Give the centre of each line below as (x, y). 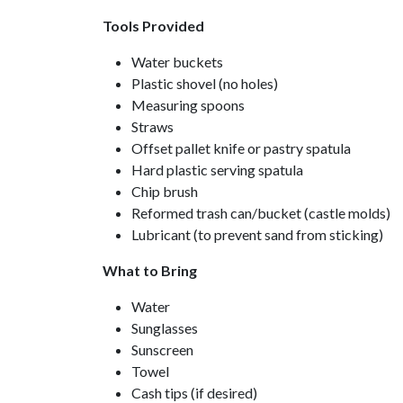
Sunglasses (166, 328)
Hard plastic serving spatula (217, 170)
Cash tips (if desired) (194, 393)
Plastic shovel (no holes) (205, 83)
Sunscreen (162, 349)
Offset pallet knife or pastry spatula (241, 148)
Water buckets (177, 62)
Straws (152, 126)
